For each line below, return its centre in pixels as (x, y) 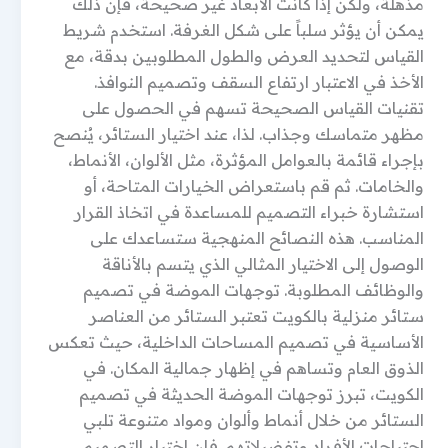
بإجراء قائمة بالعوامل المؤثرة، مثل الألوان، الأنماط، (246, 160)
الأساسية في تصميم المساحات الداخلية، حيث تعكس (236, 342)
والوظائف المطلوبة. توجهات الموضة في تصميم (253, 290)
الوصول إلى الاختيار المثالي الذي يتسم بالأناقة (263, 264)
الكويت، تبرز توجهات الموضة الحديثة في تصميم (251, 394)
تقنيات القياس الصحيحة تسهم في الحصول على (253, 108)
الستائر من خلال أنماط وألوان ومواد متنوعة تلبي (253, 420)
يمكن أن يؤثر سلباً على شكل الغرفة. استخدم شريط (243, 30)
